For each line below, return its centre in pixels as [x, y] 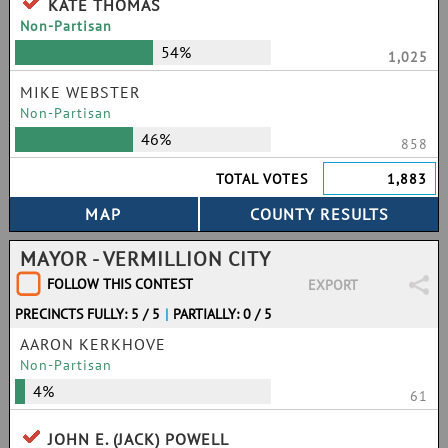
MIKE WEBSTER [80, 92]
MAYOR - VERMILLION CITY [145, 259]
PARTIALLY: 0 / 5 [223, 314]
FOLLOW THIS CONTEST [120, 284]
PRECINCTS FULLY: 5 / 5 [87, 314]
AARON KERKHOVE [93, 344]
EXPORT [332, 285]
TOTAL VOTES [262, 179]
